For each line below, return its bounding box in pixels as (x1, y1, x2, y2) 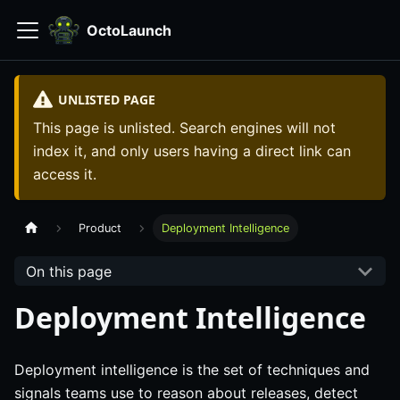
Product (79, 221, 122, 236)
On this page (25, 262, 112, 280)
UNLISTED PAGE (57, 90, 155, 108)
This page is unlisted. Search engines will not (33, 119, 336, 137)
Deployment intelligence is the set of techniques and (14, 361, 370, 379)
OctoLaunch (87, 21, 171, 39)
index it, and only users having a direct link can (33, 142, 351, 161)
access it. (33, 165, 96, 184)
